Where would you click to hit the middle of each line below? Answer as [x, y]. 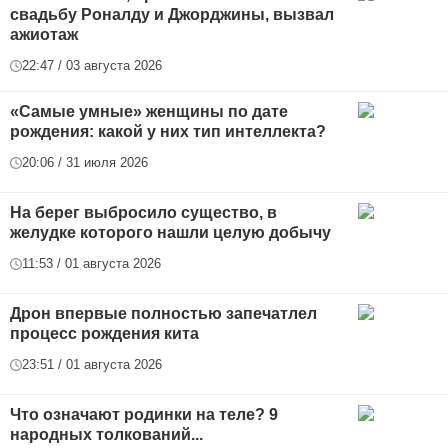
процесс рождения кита [104, 334]
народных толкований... [106, 435]
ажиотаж [44, 35]
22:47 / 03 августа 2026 [92, 66]
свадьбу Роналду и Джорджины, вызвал [172, 15]
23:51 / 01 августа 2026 [92, 365]
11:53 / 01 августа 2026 [91, 264]
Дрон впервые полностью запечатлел [163, 314]
